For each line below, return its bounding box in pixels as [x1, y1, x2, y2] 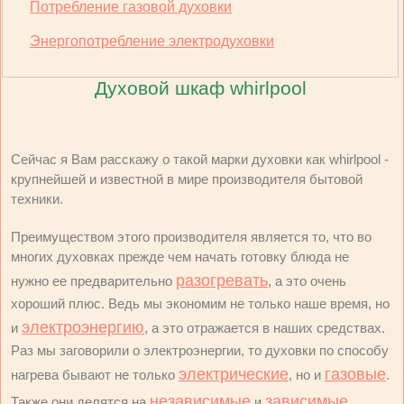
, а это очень [268, 273, 346, 289]
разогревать [176, 271, 268, 289]
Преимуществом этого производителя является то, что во [11, 229, 372, 244]
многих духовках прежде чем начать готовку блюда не [11, 249, 349, 264]
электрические [179, 365, 289, 383]
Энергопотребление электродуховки [30, 33, 274, 49]
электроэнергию [22, 318, 144, 336]
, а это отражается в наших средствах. [144, 320, 385, 335]
